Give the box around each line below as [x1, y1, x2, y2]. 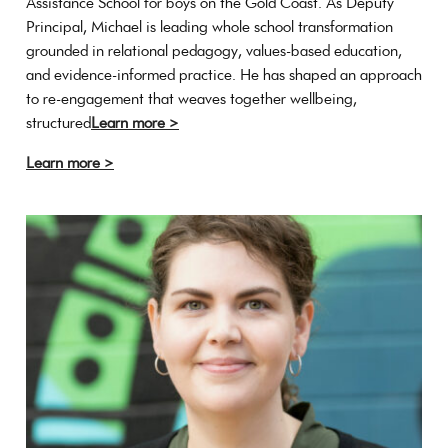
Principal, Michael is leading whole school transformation [26, 15, 393, 37]
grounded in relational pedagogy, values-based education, [26, 39, 402, 61]
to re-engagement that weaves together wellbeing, [26, 87, 357, 109]
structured [26, 111, 91, 133]
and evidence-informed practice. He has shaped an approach [26, 63, 422, 85]
